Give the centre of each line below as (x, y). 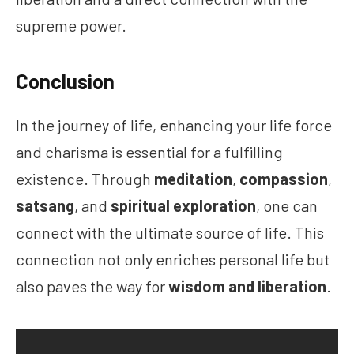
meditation (193, 179)
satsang (45, 206)
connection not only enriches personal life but (173, 260)
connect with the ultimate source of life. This (170, 233)
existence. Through (85, 179)
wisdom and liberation (247, 286)
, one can (287, 206)
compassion (284, 179)
